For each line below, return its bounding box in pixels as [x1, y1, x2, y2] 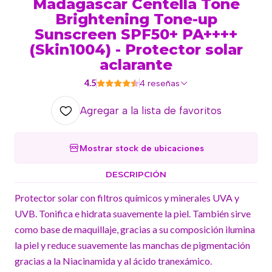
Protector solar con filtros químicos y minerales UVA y [15, 192, 239, 203]
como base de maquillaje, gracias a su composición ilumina [15, 223, 255, 235]
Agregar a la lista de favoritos [80, 104, 222, 117]
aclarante [100, 56, 172, 73]
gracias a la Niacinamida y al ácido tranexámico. [15, 255, 212, 267]
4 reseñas [147, 78, 180, 89]
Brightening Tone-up [55, 10, 217, 28]
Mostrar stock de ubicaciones [79, 142, 204, 154]
